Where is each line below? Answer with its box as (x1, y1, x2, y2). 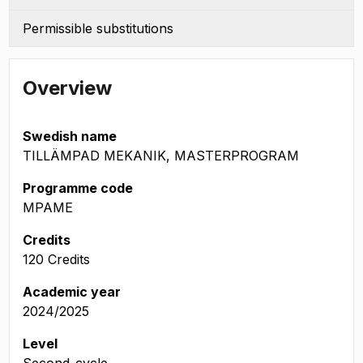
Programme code (23, 180, 133, 196)
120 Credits (23, 251, 90, 267)
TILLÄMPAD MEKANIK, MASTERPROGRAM (23, 147, 299, 164)
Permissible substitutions (23, 20, 173, 36)
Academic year (23, 284, 121, 300)
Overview (23, 76, 112, 100)
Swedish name (23, 128, 117, 144)
